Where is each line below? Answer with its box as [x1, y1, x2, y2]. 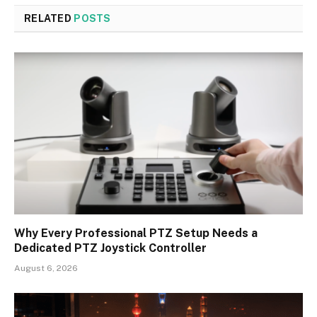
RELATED [24, 12, 74, 24]
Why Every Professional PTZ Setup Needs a [14, 226, 258, 241]
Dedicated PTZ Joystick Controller [14, 241, 207, 255]
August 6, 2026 [14, 263, 78, 274]
